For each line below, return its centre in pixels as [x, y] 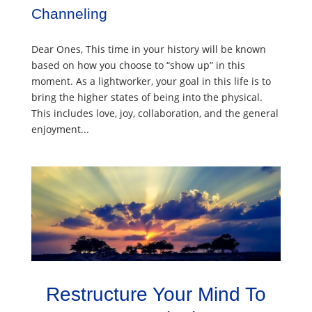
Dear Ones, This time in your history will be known [148, 49]
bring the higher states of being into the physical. [147, 97]
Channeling [69, 13]
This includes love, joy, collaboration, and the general [155, 113]
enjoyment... [60, 129]
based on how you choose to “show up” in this [138, 65]
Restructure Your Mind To [156, 295]
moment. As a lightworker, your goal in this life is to [151, 81]
